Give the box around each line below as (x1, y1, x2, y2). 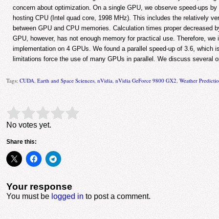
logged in (51, 192, 84, 200)
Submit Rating (78, 109, 118, 117)
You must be (6, 192, 52, 200)
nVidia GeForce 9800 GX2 (115, 76, 177, 84)
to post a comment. (84, 192, 151, 200)
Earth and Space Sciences (37, 76, 95, 84)
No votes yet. (6, 120, 52, 129)
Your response (6, 181, 73, 192)
